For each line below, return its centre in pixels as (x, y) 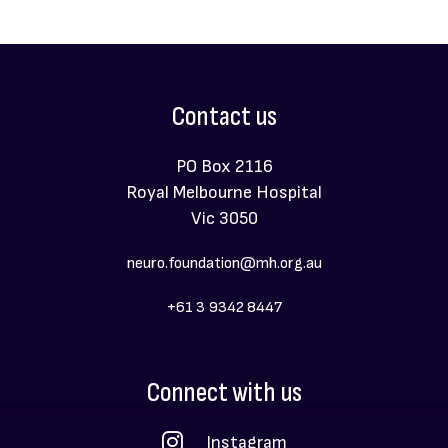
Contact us (224, 117)
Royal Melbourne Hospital (224, 193)
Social (58, 391)
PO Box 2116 (224, 167)
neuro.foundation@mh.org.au (224, 264)
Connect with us (224, 393)
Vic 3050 (224, 219)
